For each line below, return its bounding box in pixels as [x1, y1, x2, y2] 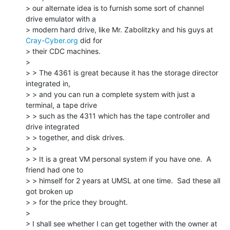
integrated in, [26, 79, 70, 88]
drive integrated [26, 122, 80, 131]
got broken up [26, 186, 73, 196]
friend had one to [26, 165, 83, 174]
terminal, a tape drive [26, 100, 97, 109]
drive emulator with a [26, 14, 96, 23]
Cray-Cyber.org [26, 35, 78, 45]
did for [78, 35, 102, 45]
